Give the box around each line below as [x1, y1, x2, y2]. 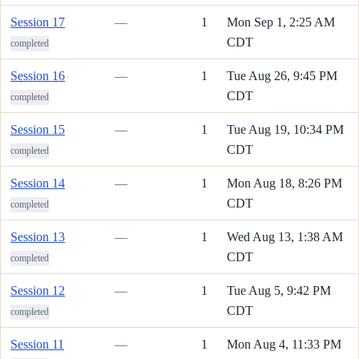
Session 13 [10, 229, 65, 244]
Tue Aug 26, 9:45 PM [227, 68, 337, 83]
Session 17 [10, 14, 65, 29]
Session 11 [10, 337, 64, 351]
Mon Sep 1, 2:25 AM [227, 14, 335, 29]
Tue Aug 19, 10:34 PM [227, 122, 344, 136]
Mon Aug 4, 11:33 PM [227, 337, 341, 351]
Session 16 [10, 68, 65, 83]
